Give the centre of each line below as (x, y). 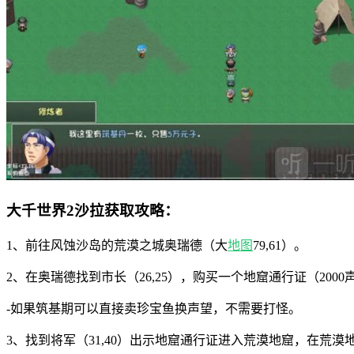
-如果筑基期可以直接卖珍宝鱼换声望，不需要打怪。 (154, 308)
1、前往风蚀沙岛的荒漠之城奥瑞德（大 (117, 245)
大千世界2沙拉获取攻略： (93, 211)
